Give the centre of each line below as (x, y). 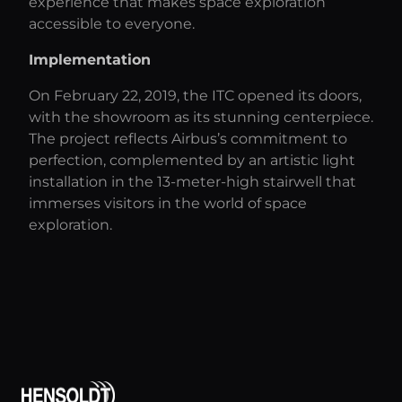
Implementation (90, 60)
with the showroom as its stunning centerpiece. (201, 117)
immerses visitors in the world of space (168, 203)
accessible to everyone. (112, 24)
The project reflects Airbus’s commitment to (188, 139)
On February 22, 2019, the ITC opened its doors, (195, 96)
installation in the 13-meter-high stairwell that (192, 182)
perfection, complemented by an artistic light (192, 160)
